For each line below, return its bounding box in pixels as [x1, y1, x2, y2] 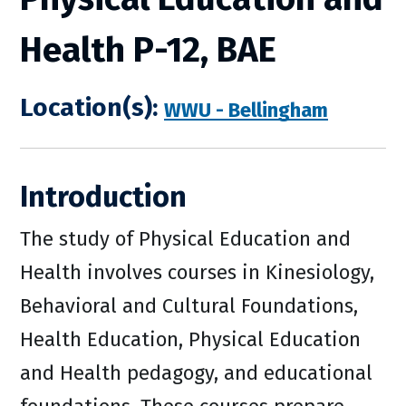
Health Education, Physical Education [20, 327, 361, 352]
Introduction [20, 179, 187, 214]
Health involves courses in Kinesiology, [20, 260, 374, 285]
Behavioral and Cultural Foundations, [20, 294, 358, 318]
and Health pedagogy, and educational [20, 361, 372, 385]
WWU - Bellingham [164, 97, 328, 121]
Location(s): [20, 92, 158, 122]
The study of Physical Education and [20, 227, 351, 251]
